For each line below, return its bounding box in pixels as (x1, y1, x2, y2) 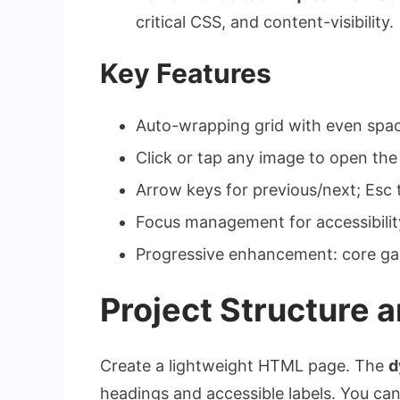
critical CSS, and (136, 12, 263, 31)
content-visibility (263, 12, 389, 31)
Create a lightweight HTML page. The (100, 355, 388, 375)
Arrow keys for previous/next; (136, 179, 365, 199)
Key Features (100, 56, 271, 89)
